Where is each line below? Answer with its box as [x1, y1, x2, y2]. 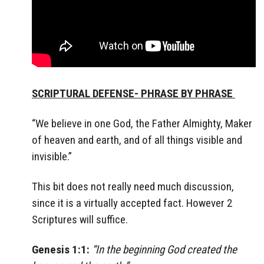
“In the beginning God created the [92, 242, 237, 256]
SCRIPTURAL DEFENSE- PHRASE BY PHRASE [32, 87, 233, 101]
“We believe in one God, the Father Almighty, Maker [32, 116, 252, 130]
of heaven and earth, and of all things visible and [32, 133, 242, 147]
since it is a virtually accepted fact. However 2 [32, 196, 232, 210]
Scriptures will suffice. [32, 212, 128, 226]
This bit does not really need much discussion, [32, 179, 234, 193]
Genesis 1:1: [32, 242, 92, 256]
